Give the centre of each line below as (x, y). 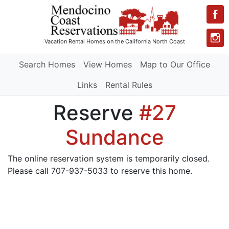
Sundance (114, 138)
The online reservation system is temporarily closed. (109, 159)
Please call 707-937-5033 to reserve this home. (100, 171)
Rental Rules (129, 85)
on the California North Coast (145, 42)
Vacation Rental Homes (75, 42)
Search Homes (47, 65)
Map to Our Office (175, 65)
